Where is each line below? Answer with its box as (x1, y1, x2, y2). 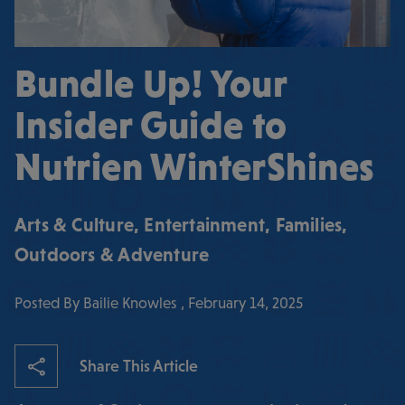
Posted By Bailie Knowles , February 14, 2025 (14, 294, 303, 312)
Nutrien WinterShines (14, 145, 375, 189)
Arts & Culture (14, 213, 134, 236)
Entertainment (144, 213, 266, 236)
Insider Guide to (14, 103, 287, 147)
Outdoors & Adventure (14, 243, 210, 266)
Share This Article (80, 356, 198, 375)
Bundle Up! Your (14, 61, 287, 106)
